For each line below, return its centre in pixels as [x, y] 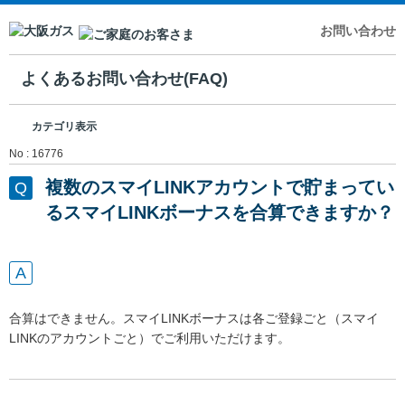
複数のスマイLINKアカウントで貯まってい [220, 187]
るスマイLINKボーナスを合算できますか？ [220, 212]
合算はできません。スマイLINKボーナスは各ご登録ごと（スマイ [194, 318]
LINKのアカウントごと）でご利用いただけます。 [150, 338]
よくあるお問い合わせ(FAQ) [125, 79]
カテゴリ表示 [64, 126]
